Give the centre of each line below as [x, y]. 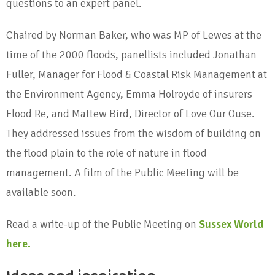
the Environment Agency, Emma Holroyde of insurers [129, 94]
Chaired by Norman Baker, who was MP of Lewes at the [134, 35]
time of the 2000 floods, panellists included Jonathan [131, 55]
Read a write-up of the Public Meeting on [103, 224]
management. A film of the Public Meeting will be [122, 173]
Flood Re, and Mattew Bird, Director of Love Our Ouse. [130, 114]
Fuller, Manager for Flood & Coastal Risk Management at [137, 75]
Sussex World [231, 224]
